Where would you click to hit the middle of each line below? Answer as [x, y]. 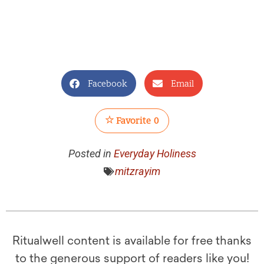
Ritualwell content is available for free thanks [132, 241]
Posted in [90, 154]
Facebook [108, 83]
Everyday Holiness [155, 154]
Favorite [133, 121]
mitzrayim [138, 171]
